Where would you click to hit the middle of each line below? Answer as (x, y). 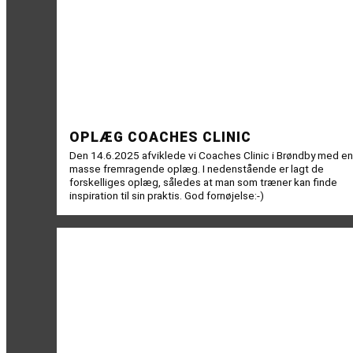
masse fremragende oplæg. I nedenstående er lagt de (197, 169)
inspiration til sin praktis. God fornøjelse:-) (167, 196)
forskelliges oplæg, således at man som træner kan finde (203, 182)
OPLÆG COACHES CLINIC (160, 137)
